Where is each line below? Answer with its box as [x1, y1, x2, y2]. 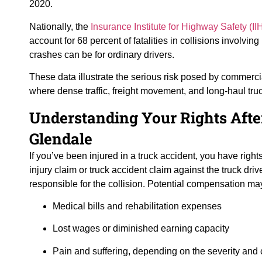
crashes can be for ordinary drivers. [29, 49, 174, 60]
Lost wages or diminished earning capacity [53, 223, 229, 234]
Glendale [29, 128, 92, 149]
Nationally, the [29, 21, 91, 32]
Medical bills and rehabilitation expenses [53, 201, 222, 212]
